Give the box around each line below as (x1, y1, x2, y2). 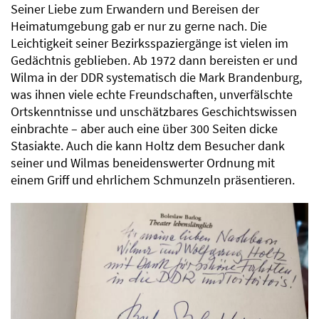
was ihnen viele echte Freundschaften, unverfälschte (11, 86, 293, 103)
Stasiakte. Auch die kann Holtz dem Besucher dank (11, 137, 285, 154)
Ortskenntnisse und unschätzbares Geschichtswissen (11, 103, 297, 120)
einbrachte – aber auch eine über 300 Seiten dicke (11, 120, 278, 137)
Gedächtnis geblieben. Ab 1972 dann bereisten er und (11, 52, 298, 68)
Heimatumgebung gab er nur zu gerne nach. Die (11, 18, 267, 34)
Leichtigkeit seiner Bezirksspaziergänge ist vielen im (11, 35, 288, 51)
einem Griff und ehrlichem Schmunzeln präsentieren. (11, 172, 295, 188)
